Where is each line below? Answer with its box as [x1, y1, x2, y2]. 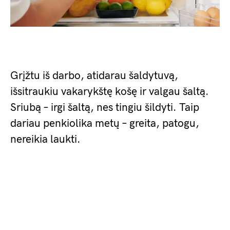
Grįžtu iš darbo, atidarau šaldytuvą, [10, 69, 178, 82]
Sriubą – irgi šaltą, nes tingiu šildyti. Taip [10, 101, 199, 114]
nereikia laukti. [10, 132, 81, 146]
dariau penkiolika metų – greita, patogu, [10, 117, 199, 130]
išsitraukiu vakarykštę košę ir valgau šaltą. [10, 85, 209, 98]
